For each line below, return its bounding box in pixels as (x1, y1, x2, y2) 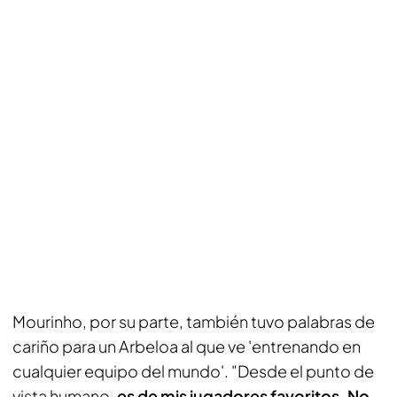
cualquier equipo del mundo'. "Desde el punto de (12, 360, 374, 381)
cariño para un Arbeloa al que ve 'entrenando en (12, 335, 361, 356)
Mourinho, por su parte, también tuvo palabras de (12, 310, 375, 331)
